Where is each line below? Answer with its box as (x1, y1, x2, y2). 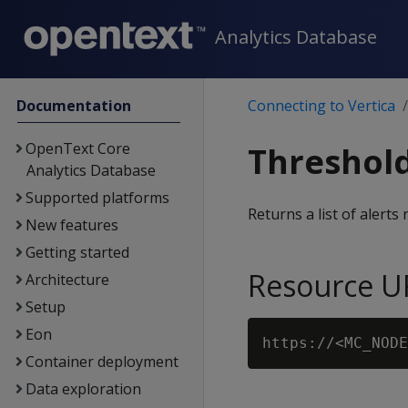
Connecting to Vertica (248, 96, 395, 116)
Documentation (16, 96, 132, 116)
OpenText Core (25, 138, 130, 158)
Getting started (25, 242, 129, 262)
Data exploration (25, 379, 141, 399)
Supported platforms (25, 188, 169, 208)
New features (25, 215, 118, 235)
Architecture (25, 270, 109, 290)
